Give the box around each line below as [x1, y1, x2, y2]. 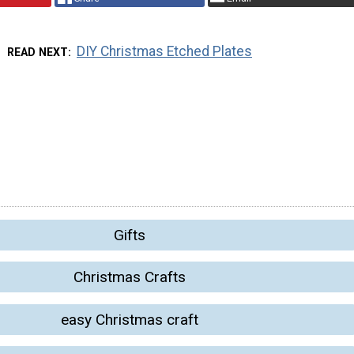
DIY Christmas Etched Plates [77, 43, 253, 59]
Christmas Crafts [73, 268, 186, 287]
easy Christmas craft [61, 310, 198, 329]
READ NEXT [6, 45, 68, 58]
